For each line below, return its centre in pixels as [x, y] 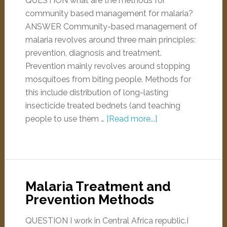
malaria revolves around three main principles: [110, 40]
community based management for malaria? [109, 13]
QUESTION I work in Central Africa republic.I [107, 221]
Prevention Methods [89, 200]
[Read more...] [131, 119]
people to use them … [66, 119]
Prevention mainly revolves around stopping [107, 66]
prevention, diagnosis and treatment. [93, 53]
